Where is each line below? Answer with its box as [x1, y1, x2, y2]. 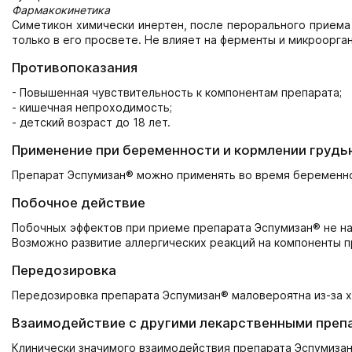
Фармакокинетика [12, 3, 110, 16]
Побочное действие [12, 195, 145, 211]
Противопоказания [12, 60, 137, 75]
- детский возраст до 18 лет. [12, 115, 170, 129]
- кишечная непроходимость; [12, 101, 172, 114]
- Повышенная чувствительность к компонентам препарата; [12, 86, 342, 99]
